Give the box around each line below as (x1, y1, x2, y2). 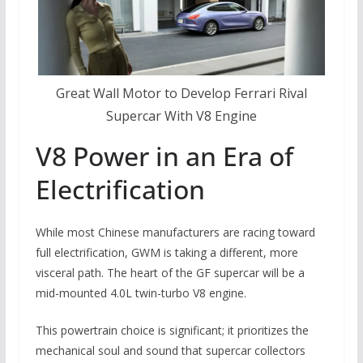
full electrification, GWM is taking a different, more (35, 245, 298, 261)
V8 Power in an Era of (35, 139, 293, 174)
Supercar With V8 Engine (105, 107, 257, 126)
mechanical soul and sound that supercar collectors (35, 343, 305, 359)
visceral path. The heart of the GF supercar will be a (35, 265, 305, 281)
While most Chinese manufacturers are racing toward (35, 224, 315, 241)
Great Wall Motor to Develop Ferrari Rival (55, 84, 307, 103)
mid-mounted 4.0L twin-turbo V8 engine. (35, 285, 246, 301)
